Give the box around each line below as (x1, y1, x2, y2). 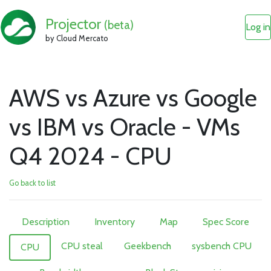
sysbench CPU (191, 240, 252, 252)
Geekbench (123, 240, 171, 252)
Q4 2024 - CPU (9, 141, 172, 171)
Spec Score (203, 216, 250, 227)
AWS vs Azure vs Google (9, 83, 257, 113)
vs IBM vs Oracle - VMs (9, 112, 240, 142)
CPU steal (61, 240, 103, 252)
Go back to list (9, 178, 56, 188)
